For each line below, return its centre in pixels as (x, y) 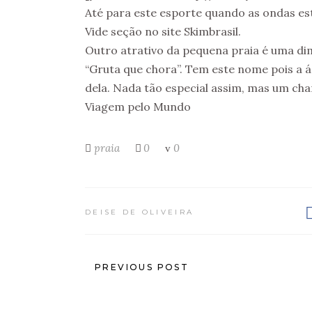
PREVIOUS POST (142, 267)
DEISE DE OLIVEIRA (140, 212)
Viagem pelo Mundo (138, 107)
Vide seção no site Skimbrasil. (163, 31)
